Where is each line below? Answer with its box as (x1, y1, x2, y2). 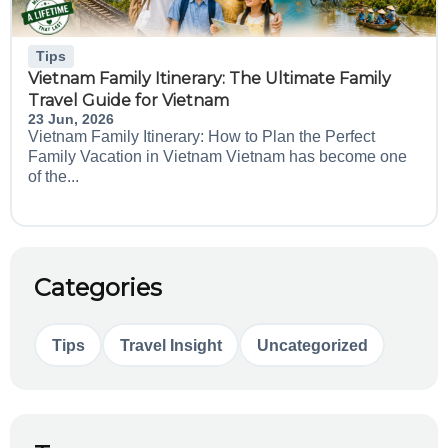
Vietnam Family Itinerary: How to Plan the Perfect (28, 128, 375, 145)
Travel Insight (119, 336, 222, 353)
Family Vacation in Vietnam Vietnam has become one (28, 148, 407, 165)
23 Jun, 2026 (28, 111, 114, 127)
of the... (28, 168, 79, 185)
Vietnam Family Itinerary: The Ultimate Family (28, 69, 391, 88)
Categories (34, 273, 162, 302)
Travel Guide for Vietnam (28, 91, 229, 110)
